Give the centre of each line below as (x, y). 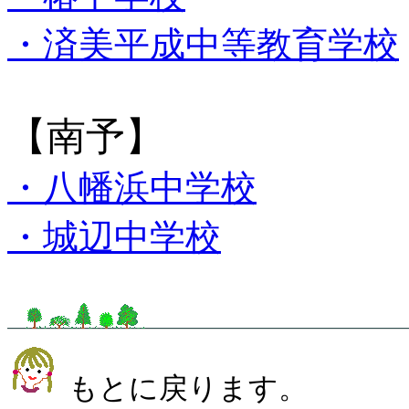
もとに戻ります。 (184, 388)
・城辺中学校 (114, 236)
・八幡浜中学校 (132, 187)
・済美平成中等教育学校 (203, 44)
